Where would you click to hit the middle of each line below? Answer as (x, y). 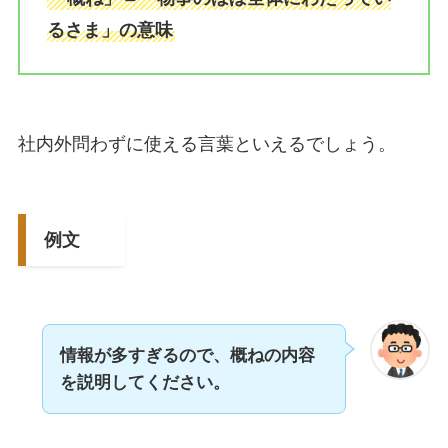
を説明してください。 (144, 382)
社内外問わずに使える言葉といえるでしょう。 (206, 144)
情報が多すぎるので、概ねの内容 (187, 355)
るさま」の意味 (109, 29)
